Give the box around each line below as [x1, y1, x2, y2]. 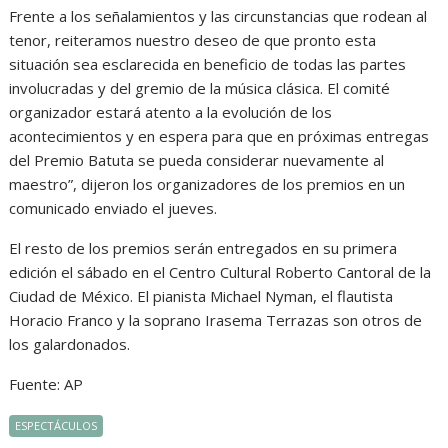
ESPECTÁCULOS [15, 418, 98, 433]
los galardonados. [9, 334, 131, 354]
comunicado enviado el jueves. [9, 198, 218, 218]
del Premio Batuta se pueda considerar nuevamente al [9, 150, 385, 170]
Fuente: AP [9, 374, 84, 394]
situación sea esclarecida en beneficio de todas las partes [9, 54, 407, 74]
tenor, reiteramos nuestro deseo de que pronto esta [9, 30, 377, 50]
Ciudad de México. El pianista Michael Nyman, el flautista [9, 286, 394, 306]
